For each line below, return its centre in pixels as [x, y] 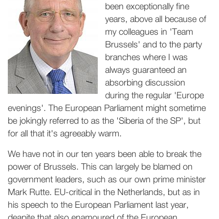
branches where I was [146, 58]
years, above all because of [156, 20]
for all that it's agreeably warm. [65, 134]
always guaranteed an [146, 70]
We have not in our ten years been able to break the [105, 154]
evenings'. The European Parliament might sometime [107, 109]
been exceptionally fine [147, 7]
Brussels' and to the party [153, 45]
